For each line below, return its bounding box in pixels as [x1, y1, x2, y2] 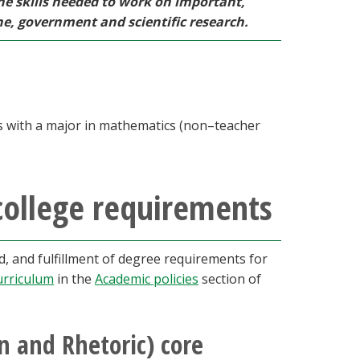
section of [198, 270, 261, 288]
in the [54, 270, 95, 288]
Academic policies [95, 270, 198, 288]
